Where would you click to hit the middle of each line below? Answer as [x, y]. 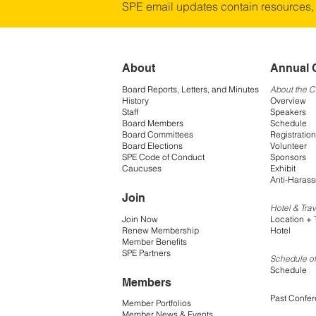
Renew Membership [160, 230]
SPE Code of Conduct [163, 157]
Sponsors [288, 157]
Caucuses [142, 168]
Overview [288, 100]
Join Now [140, 219]
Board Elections [152, 145]
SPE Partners [146, 253]
